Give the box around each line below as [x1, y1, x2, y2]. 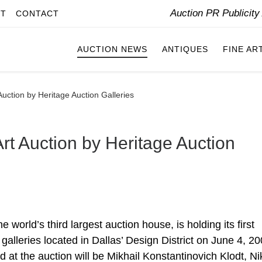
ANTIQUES [162, 44, 208, 54]
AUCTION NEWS [77, 44, 147, 54]
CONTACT [16, 9, 59, 18]
